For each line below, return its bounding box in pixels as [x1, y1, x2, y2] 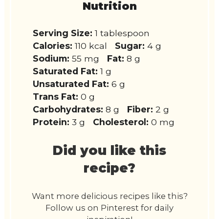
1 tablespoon [95, 28, 150, 39]
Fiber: [127, 104, 153, 115]
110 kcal [75, 41, 108, 51]
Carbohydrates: [33, 104, 104, 115]
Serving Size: [33, 28, 93, 39]
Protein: [33, 117, 70, 128]
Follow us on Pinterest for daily [45, 203, 174, 213]
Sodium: [33, 53, 70, 64]
